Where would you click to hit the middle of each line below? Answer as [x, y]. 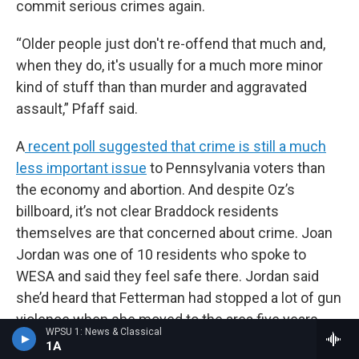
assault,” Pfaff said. [77, 108]
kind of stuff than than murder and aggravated [161, 87]
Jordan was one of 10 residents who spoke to [161, 254]
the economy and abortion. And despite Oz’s [155, 189]
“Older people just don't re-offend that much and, [171, 43]
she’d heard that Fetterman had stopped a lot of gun [179, 297]
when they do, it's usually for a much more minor [169, 65]
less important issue [81, 167]
